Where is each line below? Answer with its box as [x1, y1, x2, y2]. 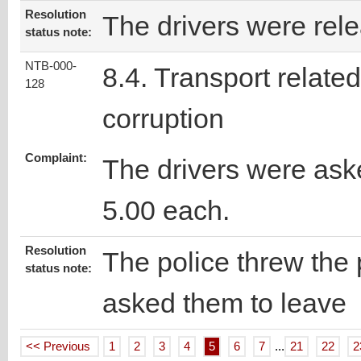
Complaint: [25, 151, 87, 165]
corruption [102, 103, 224, 135]
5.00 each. [102, 195, 230, 226]
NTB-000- [25, 60, 77, 73]
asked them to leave [102, 288, 346, 319]
